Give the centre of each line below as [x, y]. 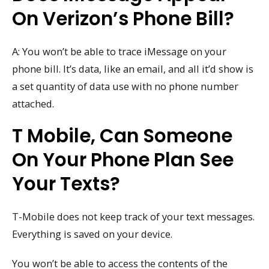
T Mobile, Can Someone [122, 136]
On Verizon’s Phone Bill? [123, 18]
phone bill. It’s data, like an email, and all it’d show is [133, 68]
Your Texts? [66, 184]
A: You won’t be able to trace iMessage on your [119, 51]
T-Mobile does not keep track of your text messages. [133, 217]
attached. [33, 103]
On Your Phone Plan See [123, 160]
